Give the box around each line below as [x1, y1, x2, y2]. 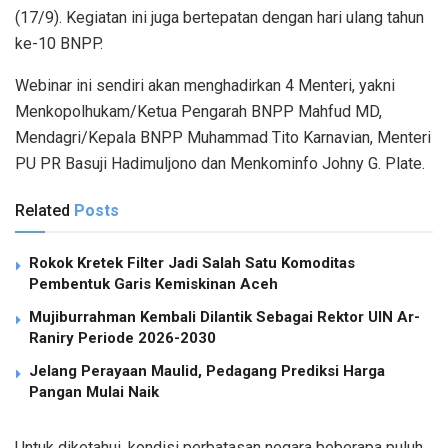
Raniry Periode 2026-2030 [29, 328, 216, 347]
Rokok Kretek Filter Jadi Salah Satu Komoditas [29, 253, 355, 272]
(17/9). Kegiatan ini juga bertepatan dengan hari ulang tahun [15, 7, 424, 27]
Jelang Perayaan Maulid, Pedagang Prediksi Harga [29, 361, 385, 380]
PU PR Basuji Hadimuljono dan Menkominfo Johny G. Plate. [15, 153, 425, 173]
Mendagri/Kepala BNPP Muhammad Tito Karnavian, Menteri [15, 127, 431, 147]
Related [15, 200, 70, 220]
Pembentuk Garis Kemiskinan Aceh [29, 274, 278, 293]
